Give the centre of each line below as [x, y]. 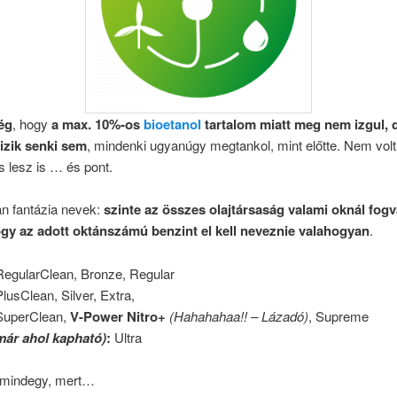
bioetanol [172, 125]
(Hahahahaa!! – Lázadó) [239, 315]
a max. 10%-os [97, 125]
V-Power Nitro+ [118, 316]
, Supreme [339, 315]
